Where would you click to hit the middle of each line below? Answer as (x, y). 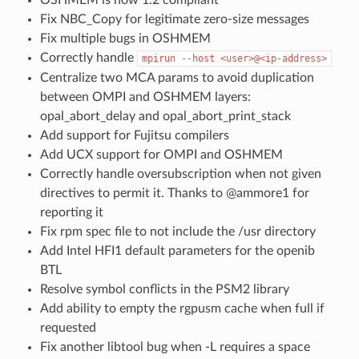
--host (198, 58)
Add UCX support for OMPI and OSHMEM (161, 154)
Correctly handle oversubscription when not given (180, 173)
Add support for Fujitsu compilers (134, 135)
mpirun (158, 58)
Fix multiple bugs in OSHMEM (125, 38)
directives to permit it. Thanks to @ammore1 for (174, 193)
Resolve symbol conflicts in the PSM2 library (164, 289)
